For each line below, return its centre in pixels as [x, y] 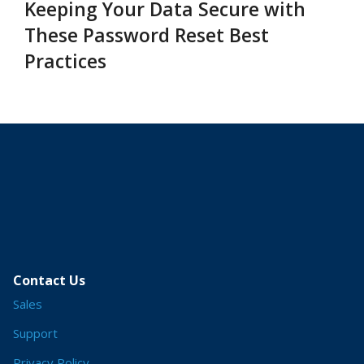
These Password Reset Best [147, 35]
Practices [65, 61]
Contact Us [49, 280]
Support [35, 333]
